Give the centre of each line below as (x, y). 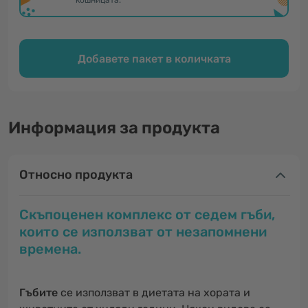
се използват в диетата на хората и (154, 293)
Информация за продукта (114, 128)
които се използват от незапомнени (143, 232)
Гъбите (38, 293)
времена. (50, 249)
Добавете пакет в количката (154, 58)
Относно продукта (76, 175)
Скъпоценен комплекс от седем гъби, (147, 214)
